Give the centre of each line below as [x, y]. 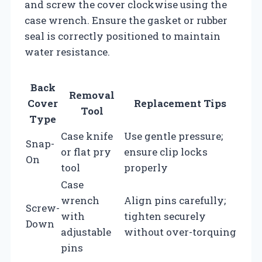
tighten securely [165, 216]
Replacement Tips [180, 103]
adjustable [86, 232]
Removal [92, 95]
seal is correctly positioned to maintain [123, 36]
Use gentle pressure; [173, 136]
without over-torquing [180, 232]
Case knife [87, 136]
